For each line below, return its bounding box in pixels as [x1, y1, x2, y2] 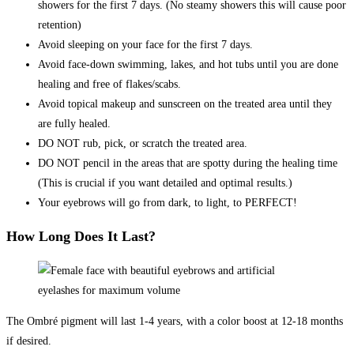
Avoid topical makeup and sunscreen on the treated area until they [38, 98, 332, 111]
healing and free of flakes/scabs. [38, 78, 181, 91]
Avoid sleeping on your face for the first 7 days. [38, 39, 253, 51]
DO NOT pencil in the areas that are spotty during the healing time [38, 157, 337, 170]
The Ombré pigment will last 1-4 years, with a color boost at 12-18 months [6, 315, 343, 328]
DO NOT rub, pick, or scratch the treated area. [38, 137, 247, 150]
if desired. [6, 335, 51, 348]
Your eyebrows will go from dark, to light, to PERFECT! [38, 197, 297, 209]
